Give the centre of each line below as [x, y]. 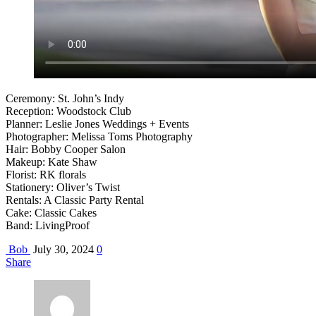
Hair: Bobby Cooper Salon [66, 149]
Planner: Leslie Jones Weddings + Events [97, 123]
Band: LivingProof [48, 225]
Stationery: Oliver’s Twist [63, 187]
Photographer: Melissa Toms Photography [99, 136]
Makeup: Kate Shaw [51, 162]
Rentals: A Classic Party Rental [75, 200]
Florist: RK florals [46, 174]
